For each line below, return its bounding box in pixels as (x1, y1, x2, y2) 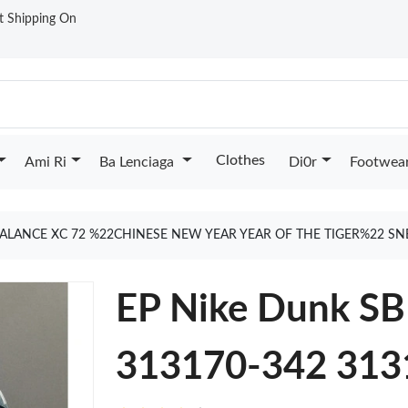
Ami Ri (24, 155, 66, 169)
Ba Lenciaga (98, 155, 178, 169)
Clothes (215, 153, 265, 168)
